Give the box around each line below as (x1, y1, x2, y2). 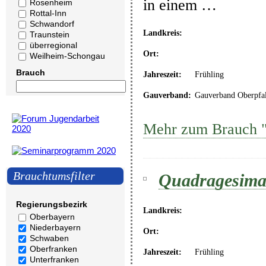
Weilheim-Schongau (30, 51, 105, 61)
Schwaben (30, 233, 69, 243)
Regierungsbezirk (16, 199, 87, 209)
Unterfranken (30, 255, 79, 264)
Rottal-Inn (30, 8, 66, 18)
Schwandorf (30, 19, 74, 28)
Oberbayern (30, 212, 75, 221)
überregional (30, 40, 77, 50)
